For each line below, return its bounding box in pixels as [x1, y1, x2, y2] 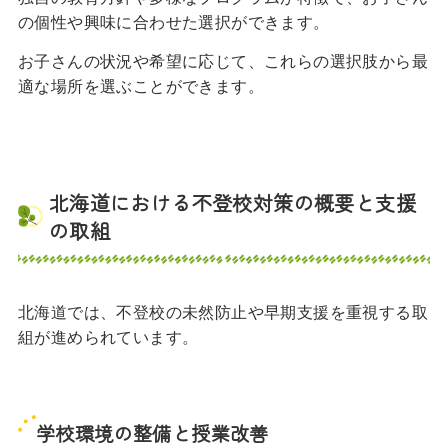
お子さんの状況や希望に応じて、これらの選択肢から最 [17, 50, 428, 73]
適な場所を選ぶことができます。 [17, 75, 264, 98]
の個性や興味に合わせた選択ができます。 [17, 11, 330, 34]
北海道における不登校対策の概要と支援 [48, 188, 417, 218]
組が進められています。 [17, 326, 199, 349]
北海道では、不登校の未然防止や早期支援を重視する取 [17, 301, 428, 324]
